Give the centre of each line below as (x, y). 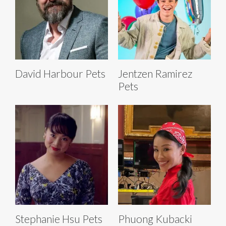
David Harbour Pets (60, 73)
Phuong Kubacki (155, 218)
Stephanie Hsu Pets (59, 218)
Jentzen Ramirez (155, 73)
